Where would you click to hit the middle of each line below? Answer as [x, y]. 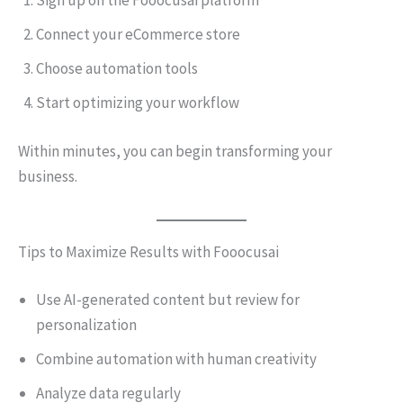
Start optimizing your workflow [138, 103]
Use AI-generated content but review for [168, 300]
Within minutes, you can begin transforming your [175, 151]
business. [48, 176]
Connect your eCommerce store [138, 34]
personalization [86, 325]
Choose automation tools [117, 68]
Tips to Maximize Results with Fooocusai [148, 251]
